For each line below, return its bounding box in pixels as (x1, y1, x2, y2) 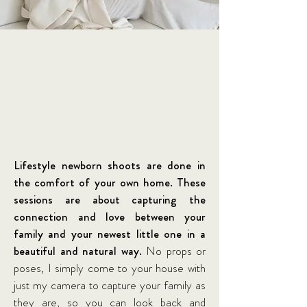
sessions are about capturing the (14, 191, 206, 208)
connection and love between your (14, 208, 206, 225)
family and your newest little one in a (14, 225, 206, 242)
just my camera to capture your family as (14, 277, 206, 293)
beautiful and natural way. (14, 243, 146, 259)
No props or (146, 243, 206, 259)
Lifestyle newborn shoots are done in (14, 157, 206, 173)
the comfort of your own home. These (14, 174, 206, 191)
